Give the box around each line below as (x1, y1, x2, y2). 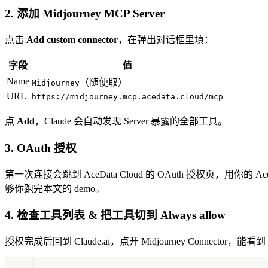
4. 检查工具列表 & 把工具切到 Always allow (5, 209, 226, 222)
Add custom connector (26, 35, 118, 45)
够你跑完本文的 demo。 (5, 183, 105, 194)
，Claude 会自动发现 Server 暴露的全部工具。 (35, 116, 227, 127)
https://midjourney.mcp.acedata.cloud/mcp (32, 92, 223, 102)
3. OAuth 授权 (5, 141, 77, 154)
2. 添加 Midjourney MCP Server (5, 7, 165, 20)
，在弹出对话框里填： (118, 35, 214, 45)
